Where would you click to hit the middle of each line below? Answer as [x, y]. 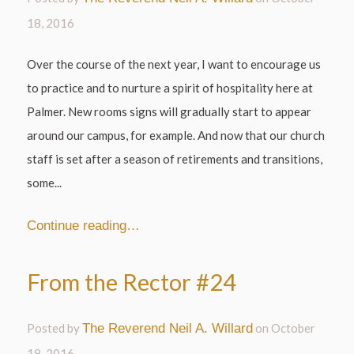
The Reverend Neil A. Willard [168, 328]
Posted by [55, 328]
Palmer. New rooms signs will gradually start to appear [169, 112]
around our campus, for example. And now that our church [176, 136]
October [294, 328]
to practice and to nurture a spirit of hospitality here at [170, 88]
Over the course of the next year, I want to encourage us [174, 64]
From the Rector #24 [132, 282]
